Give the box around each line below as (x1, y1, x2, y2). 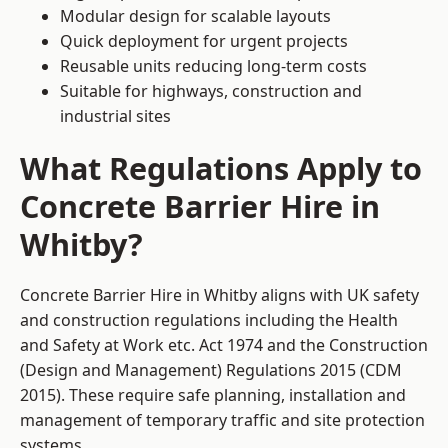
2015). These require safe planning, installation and (20, 384, 406, 407)
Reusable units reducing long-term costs (60, 55, 367, 78)
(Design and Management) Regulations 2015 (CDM (20, 359, 402, 382)
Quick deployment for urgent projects (60, 30, 348, 53)
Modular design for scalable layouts (60, 5, 331, 28)
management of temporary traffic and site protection (20, 409, 425, 432)
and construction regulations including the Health (20, 309, 398, 332)
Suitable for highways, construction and (60, 80, 362, 103)
